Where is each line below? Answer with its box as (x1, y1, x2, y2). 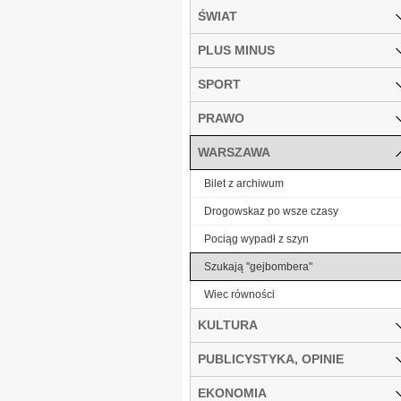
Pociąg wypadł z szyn (204, 232, 309, 245)
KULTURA (198, 317, 258, 332)
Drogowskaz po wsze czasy (204, 204, 338, 218)
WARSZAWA (198, 144, 270, 159)
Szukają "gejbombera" (204, 260, 312, 273)
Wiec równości (204, 287, 275, 301)
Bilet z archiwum (204, 176, 284, 190)
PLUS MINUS (198, 42, 275, 57)
